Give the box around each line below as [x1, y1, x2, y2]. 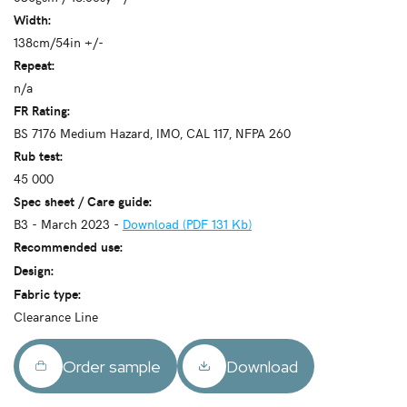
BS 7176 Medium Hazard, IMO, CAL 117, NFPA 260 [14, 124, 291, 142]
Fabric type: [14, 284, 81, 303]
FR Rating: [14, 101, 70, 119]
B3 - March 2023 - [14, 214, 123, 233]
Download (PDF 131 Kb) [123, 214, 252, 233]
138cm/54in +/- [14, 33, 104, 51]
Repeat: [14, 55, 55, 74]
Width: [14, 10, 51, 28]
